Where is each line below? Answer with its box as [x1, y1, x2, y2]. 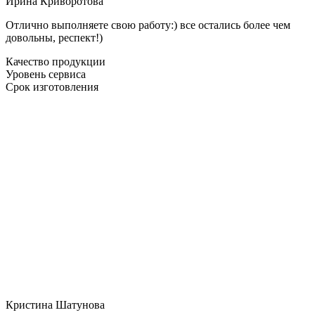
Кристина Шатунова [6, 298, 105, 311]
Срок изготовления [6, 80, 98, 93]
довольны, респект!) [6, 31, 103, 44]
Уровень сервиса [6, 67, 86, 80]
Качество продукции [6, 55, 105, 67]
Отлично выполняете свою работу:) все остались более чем [6, 18, 290, 31]
